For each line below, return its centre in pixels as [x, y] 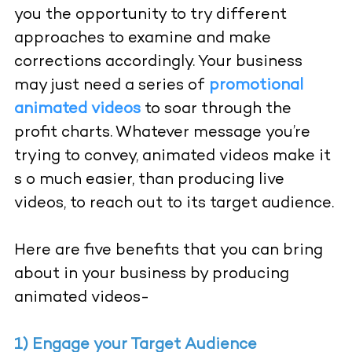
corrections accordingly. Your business [158, 63]
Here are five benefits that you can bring [168, 251]
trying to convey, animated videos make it [172, 157]
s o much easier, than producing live [149, 181]
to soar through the [216, 110]
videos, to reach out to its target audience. [174, 204]
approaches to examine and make [142, 39]
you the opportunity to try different [150, 16]
